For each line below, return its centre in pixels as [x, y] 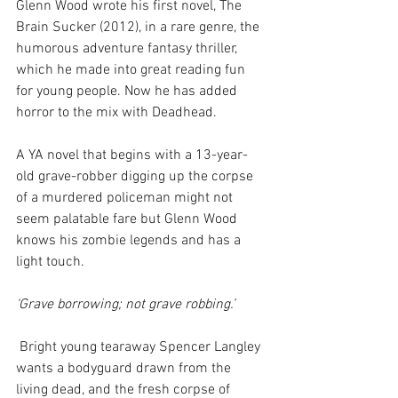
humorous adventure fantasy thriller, [128, 48]
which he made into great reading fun [132, 70]
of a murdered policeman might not [126, 198]
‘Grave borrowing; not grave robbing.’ [125, 304]
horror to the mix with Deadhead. [116, 112]
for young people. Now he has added [128, 91]
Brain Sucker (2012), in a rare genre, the [139, 27]
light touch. [50, 262]
